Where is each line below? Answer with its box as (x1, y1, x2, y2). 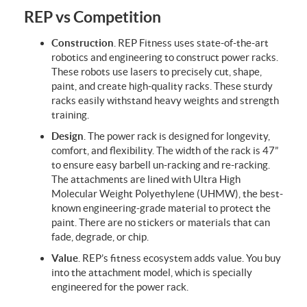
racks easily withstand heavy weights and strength (51, 94, 279, 106)
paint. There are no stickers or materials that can (51, 216, 270, 228)
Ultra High (193, 173, 241, 185)
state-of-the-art (197, 36, 269, 49)
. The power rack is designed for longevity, (84, 130, 270, 142)
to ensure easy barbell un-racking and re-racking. (51, 158, 270, 171)
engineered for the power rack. (51, 280, 188, 293)
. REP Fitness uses (114, 36, 197, 49)
